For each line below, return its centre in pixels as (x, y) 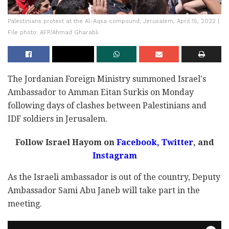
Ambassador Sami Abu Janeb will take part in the (104, 191)
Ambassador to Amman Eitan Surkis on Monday (101, 93)
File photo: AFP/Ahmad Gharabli (53, 33)
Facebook (136, 143)
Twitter (177, 143)
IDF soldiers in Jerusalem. (58, 119)
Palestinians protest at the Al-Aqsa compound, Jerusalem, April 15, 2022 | (113, 21)
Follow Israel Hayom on (65, 143)
